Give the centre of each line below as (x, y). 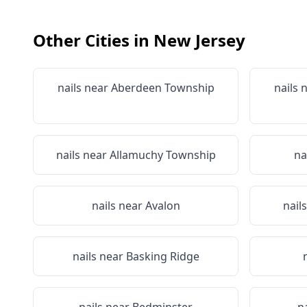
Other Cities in (93, 40)
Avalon (162, 206)
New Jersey (199, 40)
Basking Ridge (162, 256)
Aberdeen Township (162, 88)
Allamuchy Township (162, 155)
